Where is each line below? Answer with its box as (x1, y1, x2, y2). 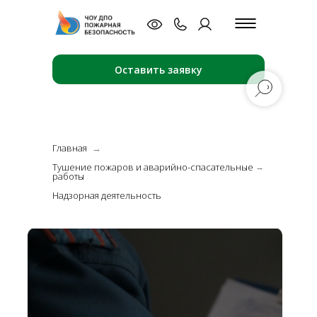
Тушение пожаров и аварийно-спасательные (52, 161, 253, 173)
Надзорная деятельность (52, 189, 161, 202)
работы (52, 170, 84, 183)
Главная (52, 142, 87, 154)
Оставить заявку (115, 62, 202, 76)
